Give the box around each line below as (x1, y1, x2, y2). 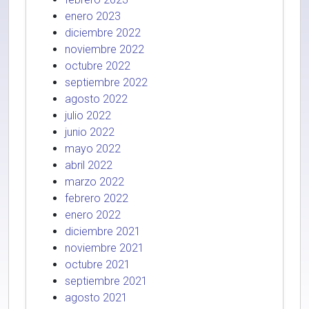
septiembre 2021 (65, 275, 148, 288)
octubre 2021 (65, 258, 130, 271)
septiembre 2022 (65, 76, 148, 89)
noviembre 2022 (65, 43, 144, 56)
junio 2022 (65, 126, 114, 139)
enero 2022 (65, 208, 121, 221)
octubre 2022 (65, 59, 130, 72)
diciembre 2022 (65, 26, 141, 39)
